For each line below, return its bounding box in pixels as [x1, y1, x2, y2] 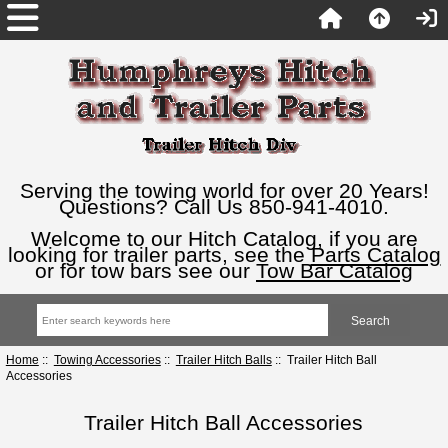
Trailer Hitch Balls [175, 352, 272, 366]
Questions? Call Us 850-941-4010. [59, 195, 389, 218]
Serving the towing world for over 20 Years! [19, 179, 429, 202]
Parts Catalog [310, 243, 441, 266]
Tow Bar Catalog [256, 259, 413, 282]
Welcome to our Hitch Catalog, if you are [30, 227, 418, 250]
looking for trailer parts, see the [7, 243, 311, 266]
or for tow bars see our [35, 259, 256, 282]
